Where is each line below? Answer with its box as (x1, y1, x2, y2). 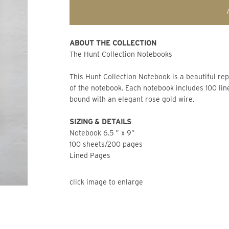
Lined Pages (70, 151, 110, 159)
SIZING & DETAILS (70, 118, 131, 126)
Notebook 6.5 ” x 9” (70, 129, 137, 137)
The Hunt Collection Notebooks (70, 50, 174, 58)
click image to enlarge (73, 178, 143, 186)
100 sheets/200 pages (70, 140, 145, 148)
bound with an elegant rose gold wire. (70, 95, 194, 103)
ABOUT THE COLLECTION (75, 39, 158, 47)
